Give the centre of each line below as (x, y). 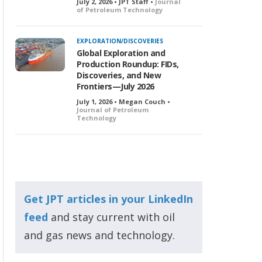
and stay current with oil (111, 217)
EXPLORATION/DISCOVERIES (120, 41)
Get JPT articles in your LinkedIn (108, 199)
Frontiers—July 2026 (116, 86)
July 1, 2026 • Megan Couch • (123, 101)
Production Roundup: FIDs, (128, 64)
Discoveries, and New (119, 75)
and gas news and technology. (99, 235)
